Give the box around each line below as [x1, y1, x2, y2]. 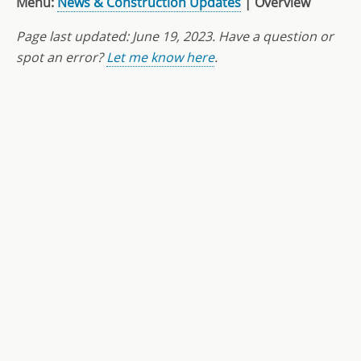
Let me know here [106, 48, 214, 67]
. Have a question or [212, 27, 334, 46]
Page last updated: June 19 [16, 27, 176, 46]
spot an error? [16, 48, 106, 67]
